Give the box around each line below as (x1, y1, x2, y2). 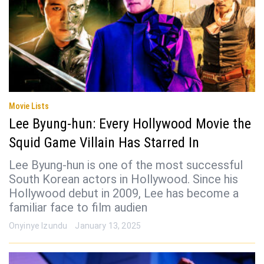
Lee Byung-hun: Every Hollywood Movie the (9, 115, 251, 133)
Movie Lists (9, 101, 49, 111)
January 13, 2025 (75, 221, 141, 231)
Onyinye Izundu (9, 221, 68, 231)
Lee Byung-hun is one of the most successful (9, 158, 243, 173)
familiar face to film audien (9, 200, 147, 215)
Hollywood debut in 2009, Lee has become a (9, 186, 239, 201)
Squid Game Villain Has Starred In (9, 134, 199, 151)
